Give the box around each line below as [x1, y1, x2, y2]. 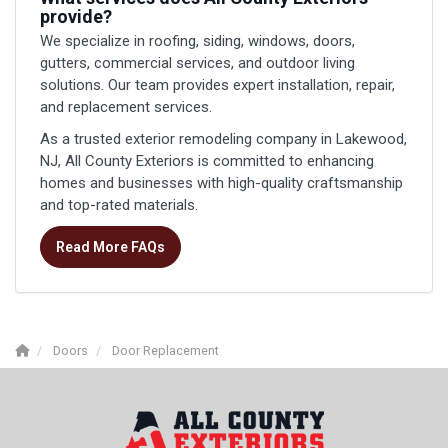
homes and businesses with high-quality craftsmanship [40, 173, 403, 192]
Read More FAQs [56, 238, 165, 255]
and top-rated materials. [40, 195, 198, 214]
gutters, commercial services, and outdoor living [40, 53, 355, 72]
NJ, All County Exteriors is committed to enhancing [40, 151, 374, 170]
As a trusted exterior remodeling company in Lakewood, [40, 129, 407, 148]
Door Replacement [112, 342, 219, 358]
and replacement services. [40, 97, 212, 116]
